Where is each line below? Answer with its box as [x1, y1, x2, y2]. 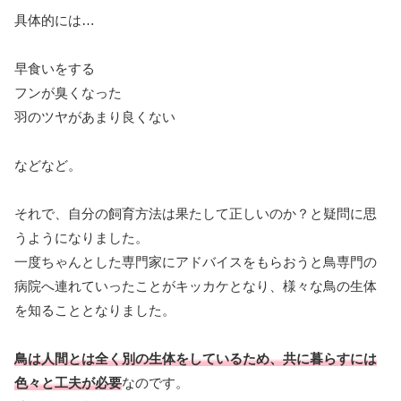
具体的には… [14, 13, 95, 29]
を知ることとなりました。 [14, 303, 175, 319]
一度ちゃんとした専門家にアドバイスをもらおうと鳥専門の [14, 254, 377, 270]
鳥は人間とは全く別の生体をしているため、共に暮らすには [14, 351, 377, 367]
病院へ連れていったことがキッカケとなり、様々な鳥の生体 [14, 278, 377, 294]
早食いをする [14, 61, 95, 77]
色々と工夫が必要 [14, 375, 122, 391]
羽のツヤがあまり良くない [14, 109, 175, 125]
